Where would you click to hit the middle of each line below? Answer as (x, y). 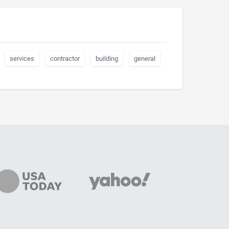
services (22, 59)
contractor (65, 59)
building (107, 59)
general (145, 59)
